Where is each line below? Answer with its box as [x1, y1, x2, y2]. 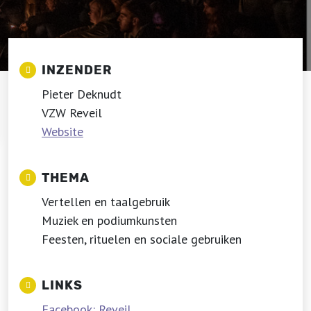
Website [42, 124, 83, 140]
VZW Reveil [42, 105, 102, 121]
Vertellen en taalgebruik [42, 194, 170, 210]
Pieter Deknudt [42, 86, 121, 102]
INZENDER [42, 62, 112, 78]
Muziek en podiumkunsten [42, 212, 177, 228]
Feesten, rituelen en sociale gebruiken [42, 231, 242, 247]
